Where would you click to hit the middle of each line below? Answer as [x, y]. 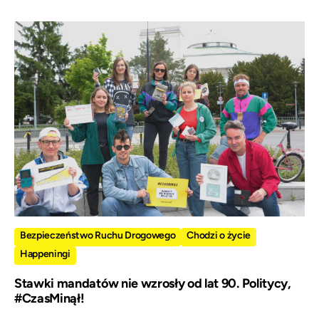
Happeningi [45, 254]
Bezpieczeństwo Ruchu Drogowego [98, 236]
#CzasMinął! [49, 299]
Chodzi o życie [219, 236]
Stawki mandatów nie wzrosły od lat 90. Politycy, [153, 284]
